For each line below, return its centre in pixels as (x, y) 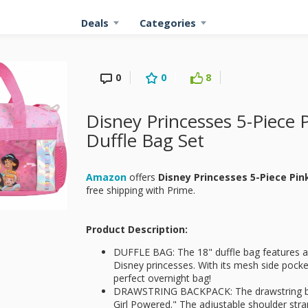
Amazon (106, 177)
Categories (168, 23)
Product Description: (137, 229)
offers (142, 177)
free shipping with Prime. (141, 190)
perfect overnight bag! (162, 278)
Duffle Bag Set (145, 140)
